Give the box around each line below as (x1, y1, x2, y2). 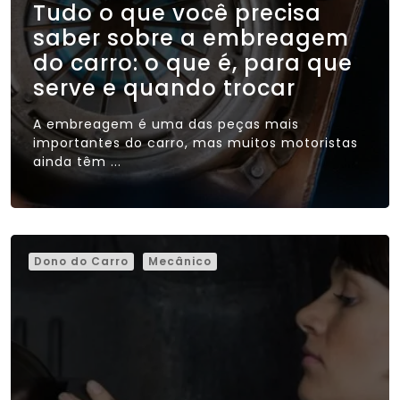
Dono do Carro (34, 253, 129, 269)
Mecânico (148, 253, 212, 269)
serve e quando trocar (33, 72, 296, 103)
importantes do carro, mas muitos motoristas (33, 133, 358, 152)
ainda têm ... (33, 152, 121, 171)
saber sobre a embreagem (33, 22, 349, 53)
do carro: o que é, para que (33, 47, 353, 78)
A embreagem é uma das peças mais (33, 114, 299, 133)
